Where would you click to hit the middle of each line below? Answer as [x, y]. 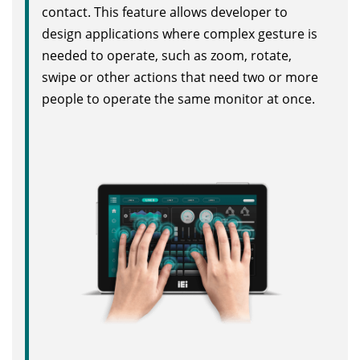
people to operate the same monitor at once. [178, 98]
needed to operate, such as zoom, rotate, [167, 55]
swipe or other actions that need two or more [180, 77]
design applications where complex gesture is [180, 33]
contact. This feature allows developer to [165, 12]
